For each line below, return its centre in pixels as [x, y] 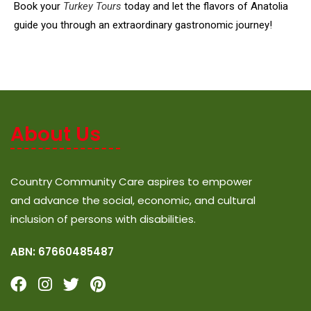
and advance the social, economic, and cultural [133, 200]
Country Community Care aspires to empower [131, 181]
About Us [56, 134]
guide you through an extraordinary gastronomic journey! [143, 25]
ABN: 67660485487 [62, 251]
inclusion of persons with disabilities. [103, 219]
